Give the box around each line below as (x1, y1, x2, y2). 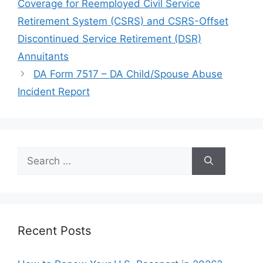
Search (17, 148, 50, 160)
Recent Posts (18, 224, 91, 238)
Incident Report (18, 86, 90, 97)
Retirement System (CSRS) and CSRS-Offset (18, 15, 228, 27)
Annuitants (18, 50, 69, 62)
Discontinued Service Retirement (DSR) (18, 33, 201, 45)
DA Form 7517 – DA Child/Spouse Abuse (33, 68, 223, 80)
